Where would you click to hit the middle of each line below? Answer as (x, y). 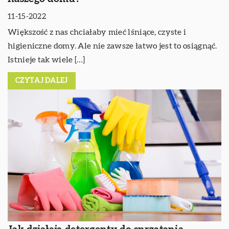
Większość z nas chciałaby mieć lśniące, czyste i (97, 32)
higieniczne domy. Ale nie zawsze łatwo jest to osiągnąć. (112, 46)
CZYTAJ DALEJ (42, 81)
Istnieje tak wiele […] (47, 60)
